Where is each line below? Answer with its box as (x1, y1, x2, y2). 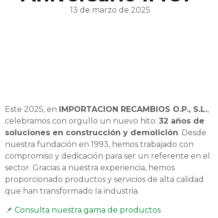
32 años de (159, 116, 204, 126)
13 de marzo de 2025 (70, 5, 150, 15)
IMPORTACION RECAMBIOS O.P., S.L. (59, 105, 207, 114)
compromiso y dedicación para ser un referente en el (5, 151, 210, 161)
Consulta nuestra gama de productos (15, 205, 161, 215)
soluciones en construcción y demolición (5, 128, 178, 138)
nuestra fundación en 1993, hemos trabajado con (5, 140, 194, 149)
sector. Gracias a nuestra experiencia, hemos (5, 163, 175, 173)
